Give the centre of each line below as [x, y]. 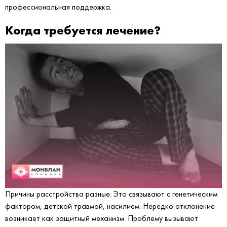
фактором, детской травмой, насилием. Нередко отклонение [110, 206]
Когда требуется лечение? [83, 30]
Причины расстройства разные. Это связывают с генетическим [111, 194]
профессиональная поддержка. [58, 7]
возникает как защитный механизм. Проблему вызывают [102, 218]
